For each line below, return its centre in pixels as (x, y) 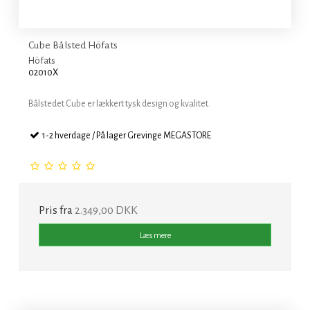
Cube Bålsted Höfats (73, 45)
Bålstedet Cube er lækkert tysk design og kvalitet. (119, 104)
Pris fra (57, 211)
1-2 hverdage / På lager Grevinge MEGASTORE (126, 136)
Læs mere (155, 235)
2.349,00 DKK (106, 211)
